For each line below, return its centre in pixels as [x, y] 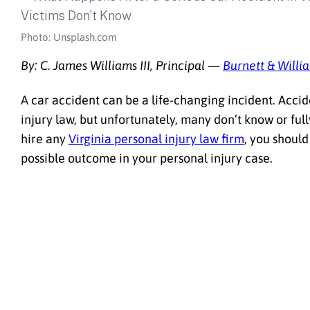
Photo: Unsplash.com [69, 37]
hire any [45, 138]
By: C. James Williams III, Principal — [122, 65]
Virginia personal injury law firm [156, 138]
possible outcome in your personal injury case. [147, 158]
